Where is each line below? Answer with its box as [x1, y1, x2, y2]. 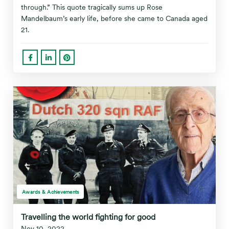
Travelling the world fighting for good [21, 212, 155, 222]
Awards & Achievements [22, 189, 79, 195]
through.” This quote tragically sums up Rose [21, 3, 163, 11]
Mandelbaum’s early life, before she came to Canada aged [21, 14, 208, 22]
